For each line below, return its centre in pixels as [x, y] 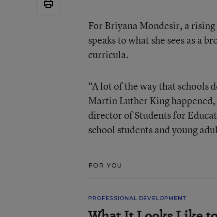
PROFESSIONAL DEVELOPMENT [137, 198]
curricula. [108, 54]
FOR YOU [105, 165]
